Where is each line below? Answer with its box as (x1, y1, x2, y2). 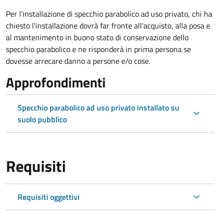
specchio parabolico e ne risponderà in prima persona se (6, 43, 191, 55)
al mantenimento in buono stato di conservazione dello (6, 31, 189, 43)
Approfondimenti (6, 72, 106, 93)
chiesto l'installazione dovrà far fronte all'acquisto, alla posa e (6, 20, 210, 31)
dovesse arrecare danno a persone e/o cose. (6, 55, 150, 67)
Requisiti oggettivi (18, 191, 80, 203)
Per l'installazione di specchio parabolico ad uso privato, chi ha (6, 8, 212, 20)
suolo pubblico (18, 113, 67, 125)
